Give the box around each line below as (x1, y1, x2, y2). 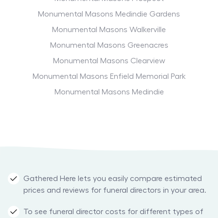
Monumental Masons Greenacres (50, 41, 168, 50)
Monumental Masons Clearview (53, 57, 165, 65)
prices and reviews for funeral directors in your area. (23, 186, 206, 195)
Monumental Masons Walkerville (52, 26, 166, 34)
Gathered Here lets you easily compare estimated (23, 175, 202, 183)
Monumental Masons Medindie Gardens (38, 10, 180, 18)
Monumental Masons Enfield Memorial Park (32, 73, 186, 81)
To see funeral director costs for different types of (23, 208, 203, 216)
